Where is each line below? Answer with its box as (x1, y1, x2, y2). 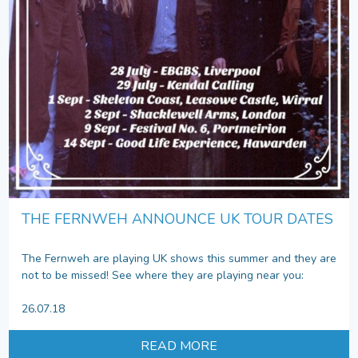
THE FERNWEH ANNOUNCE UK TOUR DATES (22, 209, 333, 229)
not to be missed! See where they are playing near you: (22, 267, 304, 283)
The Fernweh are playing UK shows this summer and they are (22, 250, 336, 266)
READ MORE (141, 336, 217, 355)
